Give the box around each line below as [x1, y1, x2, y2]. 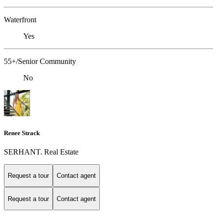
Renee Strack [4, 129, 40, 137]
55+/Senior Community [4, 57, 76, 66]
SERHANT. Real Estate [4, 147, 78, 156]
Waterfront [4, 15, 36, 24]
